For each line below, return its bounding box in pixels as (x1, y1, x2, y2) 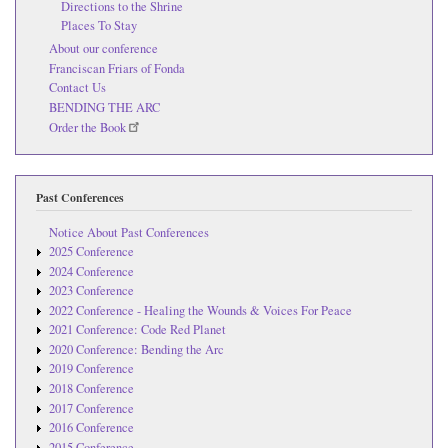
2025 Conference (48, 243, 134, 261)
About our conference (48, 40, 158, 58)
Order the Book (48, 119, 126, 137)
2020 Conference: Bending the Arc (48, 340, 224, 358)
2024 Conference (48, 262, 134, 280)
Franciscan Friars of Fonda (48, 59, 185, 77)
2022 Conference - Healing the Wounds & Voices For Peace (48, 301, 352, 319)
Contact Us (48, 79, 106, 97)
